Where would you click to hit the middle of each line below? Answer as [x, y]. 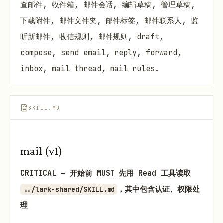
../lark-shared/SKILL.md [69, 189]
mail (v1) [41, 151]
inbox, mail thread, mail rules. [90, 68]
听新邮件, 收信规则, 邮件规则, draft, [92, 37]
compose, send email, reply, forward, [101, 53]
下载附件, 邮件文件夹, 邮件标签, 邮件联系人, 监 [109, 21]
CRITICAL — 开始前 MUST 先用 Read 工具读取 [106, 173]
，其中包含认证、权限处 [159, 189]
